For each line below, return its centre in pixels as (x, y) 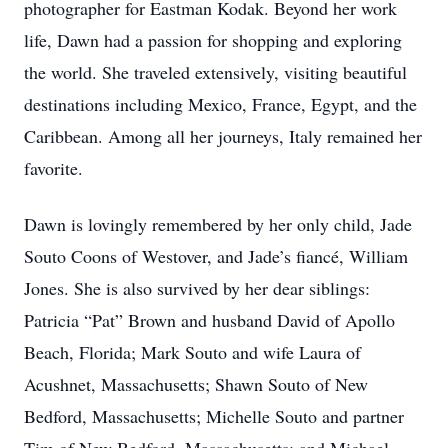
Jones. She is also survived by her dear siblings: (197, 288)
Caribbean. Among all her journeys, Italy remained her (223, 136)
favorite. (53, 168)
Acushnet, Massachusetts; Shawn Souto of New (196, 384)
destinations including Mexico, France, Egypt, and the (220, 104)
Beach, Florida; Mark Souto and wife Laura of (192, 352)
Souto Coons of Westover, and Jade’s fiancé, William (216, 256)
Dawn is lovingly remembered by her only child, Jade (218, 224)
